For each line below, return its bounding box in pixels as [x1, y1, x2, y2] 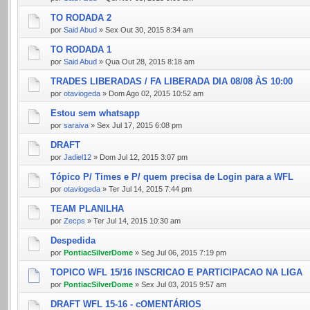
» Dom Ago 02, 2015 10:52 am [100, 89, 203, 98]
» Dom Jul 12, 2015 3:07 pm [91, 153, 188, 161]
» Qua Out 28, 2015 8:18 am [97, 57, 194, 66]
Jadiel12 [64, 153, 91, 161]
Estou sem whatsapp [51, 108, 140, 118]
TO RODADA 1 [51, 44, 111, 55]
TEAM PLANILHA [51, 203, 124, 214]
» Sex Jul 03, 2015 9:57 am [133, 280, 226, 289]
